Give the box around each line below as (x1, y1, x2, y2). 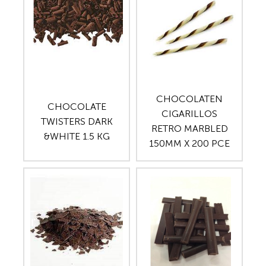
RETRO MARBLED (151, 123, 228, 135)
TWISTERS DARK (40, 115, 113, 127)
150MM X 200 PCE (149, 138, 230, 150)
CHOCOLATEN (156, 93, 223, 105)
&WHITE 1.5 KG (43, 130, 110, 142)
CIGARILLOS (161, 108, 217, 120)
